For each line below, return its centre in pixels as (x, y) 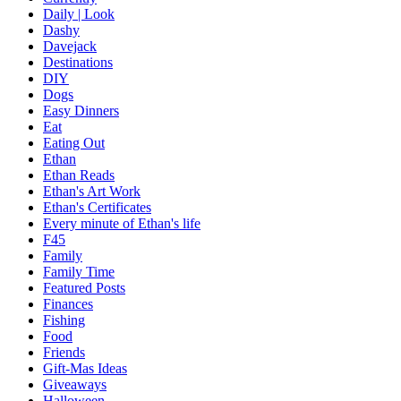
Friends (64, 353)
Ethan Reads (79, 175)
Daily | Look (79, 14)
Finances (68, 304)
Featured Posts (84, 288)
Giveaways (75, 385)
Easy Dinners (81, 111)
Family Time (79, 272)
